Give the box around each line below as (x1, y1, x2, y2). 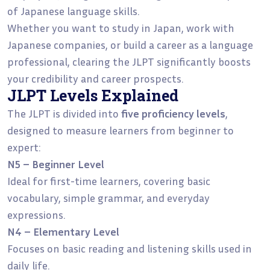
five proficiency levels (121, 106, 225, 120)
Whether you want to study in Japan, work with (7, 20, 234, 34)
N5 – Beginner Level (7, 157, 104, 171)
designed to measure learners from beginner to (7, 123, 234, 137)
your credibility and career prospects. (7, 71, 183, 85)
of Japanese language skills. (7, 4, 139, 17)
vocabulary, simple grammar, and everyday (7, 190, 210, 204)
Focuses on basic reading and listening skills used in (7, 241, 252, 255)
